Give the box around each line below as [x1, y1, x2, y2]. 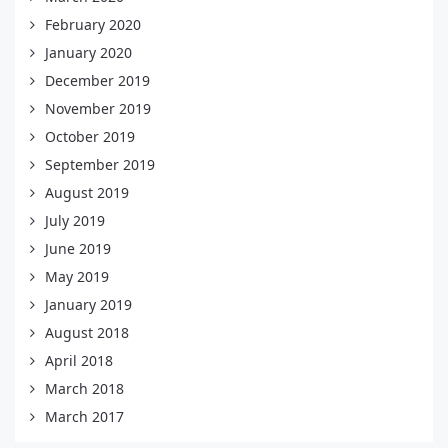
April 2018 [45, 350, 113, 370]
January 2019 [45, 294, 132, 314]
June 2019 [45, 238, 111, 258]
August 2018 [45, 322, 129, 342]
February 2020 [45, 14, 141, 34]
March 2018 [45, 378, 124, 398]
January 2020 [45, 42, 132, 62]
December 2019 [45, 70, 150, 90]
